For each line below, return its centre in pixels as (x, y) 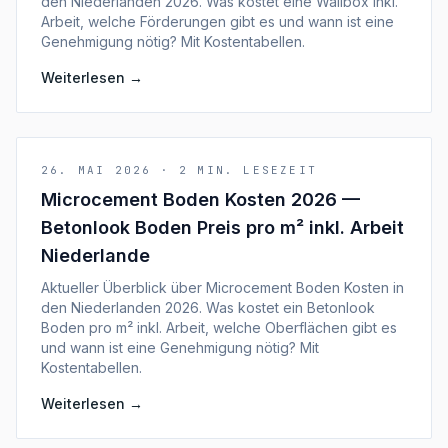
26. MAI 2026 (96, 170)
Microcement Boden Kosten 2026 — (200, 199)
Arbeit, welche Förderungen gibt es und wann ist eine (217, 21)
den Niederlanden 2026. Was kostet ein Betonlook (208, 307)
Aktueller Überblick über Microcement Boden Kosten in (222, 287)
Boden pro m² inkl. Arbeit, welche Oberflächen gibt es (219, 327)
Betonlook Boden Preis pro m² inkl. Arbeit (222, 227)
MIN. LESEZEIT (257, 170)
